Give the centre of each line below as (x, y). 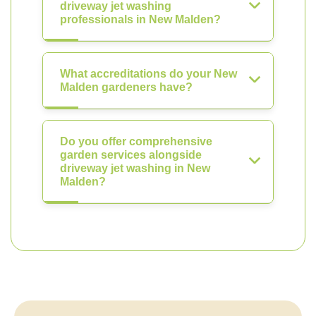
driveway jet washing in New (135, 168)
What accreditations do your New (148, 74)
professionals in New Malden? (140, 19)
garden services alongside (131, 155)
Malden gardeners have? (126, 87)
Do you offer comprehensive (136, 141)
